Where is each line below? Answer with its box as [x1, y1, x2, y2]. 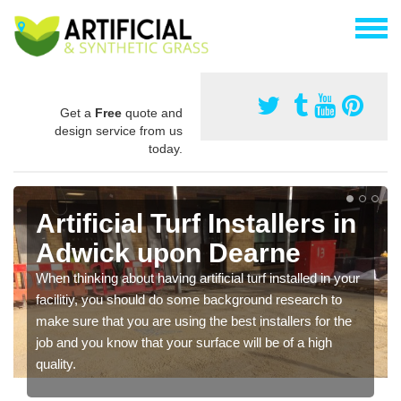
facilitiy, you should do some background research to [36, 291, 342, 307]
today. [149, 141, 183, 156]
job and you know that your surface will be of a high [36, 334, 332, 350]
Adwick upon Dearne [36, 237, 301, 268]
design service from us [55, 123, 183, 138]
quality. [36, 355, 76, 371]
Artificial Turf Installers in [36, 208, 356, 238]
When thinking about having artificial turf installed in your [36, 269, 360, 286]
